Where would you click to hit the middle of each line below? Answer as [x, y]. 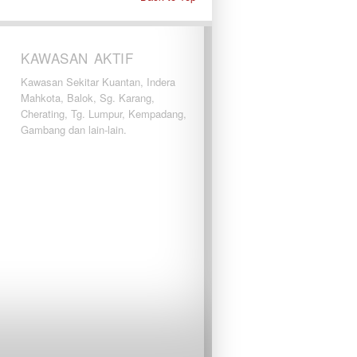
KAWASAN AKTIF [77, 58]
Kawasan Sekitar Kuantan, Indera [98, 82]
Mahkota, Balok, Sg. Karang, [88, 98]
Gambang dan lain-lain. [74, 129]
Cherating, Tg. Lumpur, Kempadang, [104, 114]
